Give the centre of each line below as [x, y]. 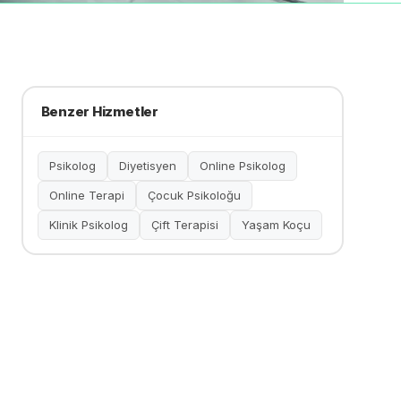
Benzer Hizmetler [99, 111]
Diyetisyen [147, 165]
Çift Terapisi [184, 224]
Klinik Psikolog [88, 224]
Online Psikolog [242, 165]
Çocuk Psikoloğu [194, 195]
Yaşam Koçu [276, 224]
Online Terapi [86, 195]
